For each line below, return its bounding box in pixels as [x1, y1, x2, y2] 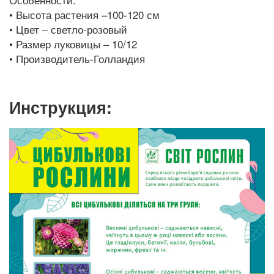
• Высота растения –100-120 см [9, 7, 160, 22]
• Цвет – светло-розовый [9, 21, 127, 37]
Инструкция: [9, 95, 112, 119]
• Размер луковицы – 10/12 [9, 36, 137, 51]
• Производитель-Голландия [9, 51, 145, 66]
